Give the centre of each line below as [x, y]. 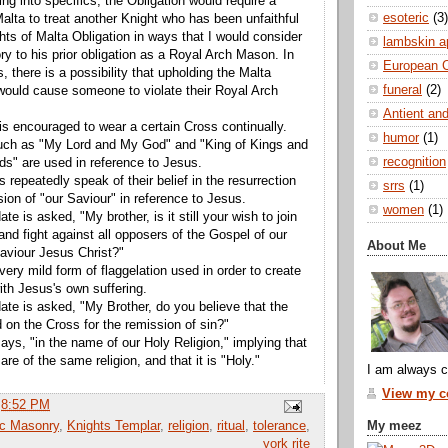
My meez [394, 425]
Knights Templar [113, 426]
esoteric [406, 18]
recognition [414, 162]
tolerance [279, 426]
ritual [231, 426]
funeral [402, 90]
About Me [396, 245]
